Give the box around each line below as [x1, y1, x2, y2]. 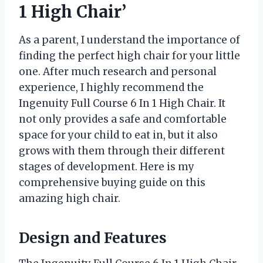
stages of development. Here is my [19, 160, 194, 173]
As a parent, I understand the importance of [19, 33, 240, 46]
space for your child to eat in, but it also [19, 128, 218, 141]
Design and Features [19, 228, 167, 247]
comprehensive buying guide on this [19, 176, 205, 189]
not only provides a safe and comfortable [19, 112, 227, 126]
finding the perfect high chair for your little [19, 49, 240, 62]
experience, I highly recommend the [19, 80, 204, 94]
